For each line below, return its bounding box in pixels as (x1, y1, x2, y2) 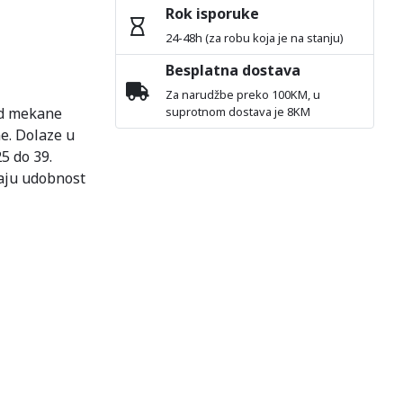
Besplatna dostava (166, 60, 301, 80)
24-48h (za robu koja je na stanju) (166, 30, 345, 46)
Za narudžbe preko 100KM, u (166, 86, 321, 103)
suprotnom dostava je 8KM (166, 103, 311, 120)
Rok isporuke (166, 4, 260, 23)
